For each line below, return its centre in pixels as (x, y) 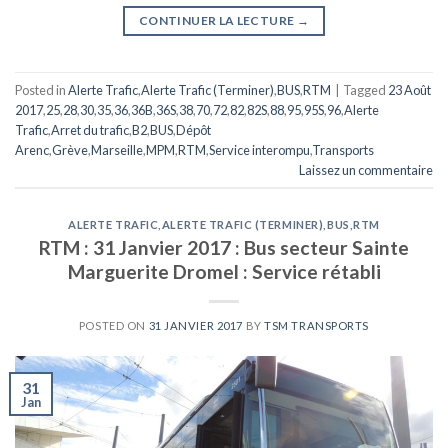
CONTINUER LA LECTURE (218, 21)
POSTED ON (113, 325)
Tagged (365, 89)
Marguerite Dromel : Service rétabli (224, 271)
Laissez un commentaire (366, 169)
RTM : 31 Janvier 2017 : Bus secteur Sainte (224, 247)
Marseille (117, 149)
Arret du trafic (90, 129)
